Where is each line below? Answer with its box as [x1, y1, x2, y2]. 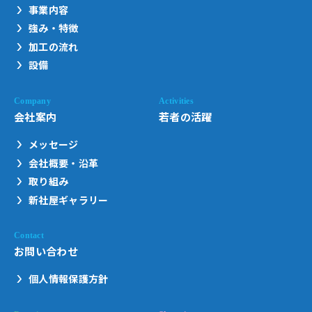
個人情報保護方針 [29, 272, 109, 286]
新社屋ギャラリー [29, 192, 109, 207]
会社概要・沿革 [29, 155, 99, 170]
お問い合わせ [14, 243, 79, 258]
